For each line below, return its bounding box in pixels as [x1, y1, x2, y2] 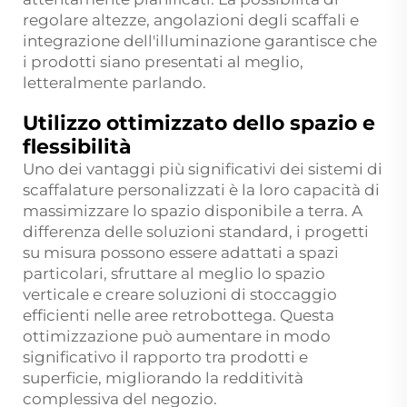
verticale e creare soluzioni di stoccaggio [23, 284, 337, 303]
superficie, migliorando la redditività [23, 368, 303, 387]
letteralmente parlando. [23, 73, 206, 92]
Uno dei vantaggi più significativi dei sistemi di [23, 159, 382, 178]
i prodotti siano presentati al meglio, [23, 52, 303, 71]
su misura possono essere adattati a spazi [23, 243, 339, 262]
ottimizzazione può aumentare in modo [23, 326, 331, 345]
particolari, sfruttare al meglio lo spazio [23, 263, 325, 283]
